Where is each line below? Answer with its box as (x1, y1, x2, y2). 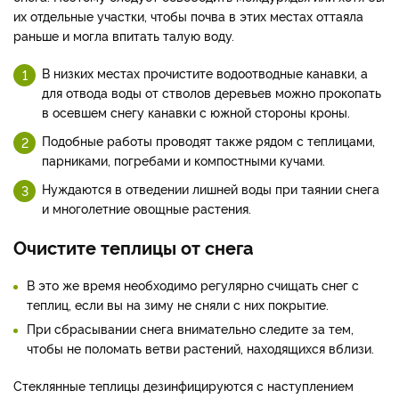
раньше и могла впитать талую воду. (13, 26, 234, 44)
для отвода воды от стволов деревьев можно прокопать (42, 83, 381, 101)
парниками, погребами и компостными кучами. (42, 151, 325, 168)
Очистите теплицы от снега (13, 233, 253, 259)
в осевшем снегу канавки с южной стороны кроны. (42, 102, 350, 120)
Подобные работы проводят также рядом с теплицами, (42, 131, 375, 149)
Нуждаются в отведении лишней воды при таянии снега (42, 179, 379, 197)
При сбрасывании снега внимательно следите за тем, (27, 319, 354, 337)
